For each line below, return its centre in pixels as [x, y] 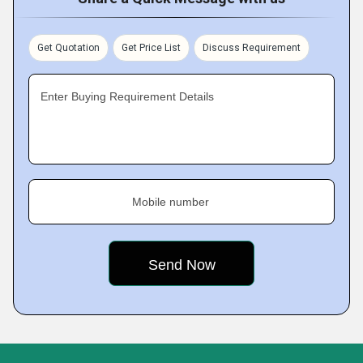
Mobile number [171, 202]
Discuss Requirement [252, 48]
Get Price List [151, 48]
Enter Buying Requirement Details [127, 96]
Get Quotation [68, 48]
